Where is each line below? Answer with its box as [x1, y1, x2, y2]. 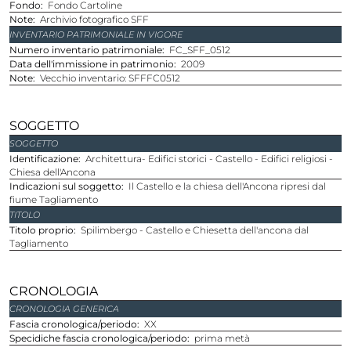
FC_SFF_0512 [169, 43, 230, 56]
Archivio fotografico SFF [40, 13, 149, 25]
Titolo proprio [15, 223, 74, 236]
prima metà [194, 331, 250, 344]
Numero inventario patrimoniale [17, 43, 162, 56]
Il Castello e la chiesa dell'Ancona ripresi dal [128, 179, 326, 192]
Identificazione [13, 152, 78, 165]
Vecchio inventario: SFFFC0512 [40, 71, 180, 84]
